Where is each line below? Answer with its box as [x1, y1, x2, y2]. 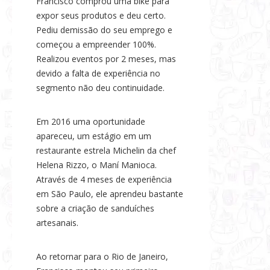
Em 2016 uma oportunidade [36, 116, 145, 128]
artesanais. [36, 217, 81, 229]
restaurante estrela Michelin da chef [36, 145, 176, 157]
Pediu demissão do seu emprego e [36, 24, 172, 36]
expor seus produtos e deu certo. [36, 10, 166, 22]
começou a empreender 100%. [36, 39, 156, 51]
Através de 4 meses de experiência [36, 174, 172, 186]
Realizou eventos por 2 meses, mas [36, 53, 176, 65]
